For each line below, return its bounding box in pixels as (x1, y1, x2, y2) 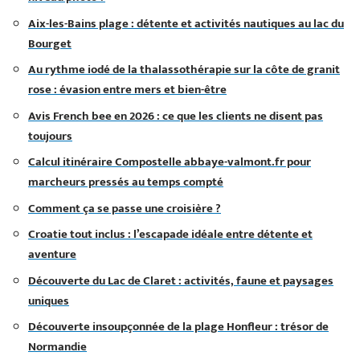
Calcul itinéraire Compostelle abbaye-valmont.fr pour (28, 152, 311, 172)
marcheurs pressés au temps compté (28, 172, 223, 192)
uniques (28, 290, 69, 311)
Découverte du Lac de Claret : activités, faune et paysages (28, 270, 333, 291)
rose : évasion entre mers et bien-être (28, 80, 227, 100)
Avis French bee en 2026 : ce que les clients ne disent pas (28, 105, 323, 126)
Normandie (28, 337, 87, 357)
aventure (28, 244, 76, 264)
